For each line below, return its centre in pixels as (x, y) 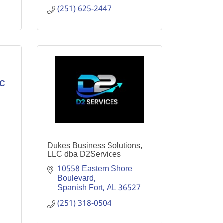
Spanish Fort (80, 188)
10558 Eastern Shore (95, 169)
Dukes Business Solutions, (95, 146)
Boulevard (75, 178)
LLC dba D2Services (84, 154)
